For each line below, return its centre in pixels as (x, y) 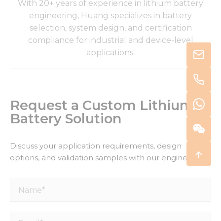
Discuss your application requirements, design (96, 146)
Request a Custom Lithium (102, 105)
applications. (110, 52)
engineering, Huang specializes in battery (110, 15)
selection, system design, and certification (110, 28)
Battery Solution (66, 118)
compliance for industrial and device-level (110, 40)
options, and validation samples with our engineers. (105, 157)
